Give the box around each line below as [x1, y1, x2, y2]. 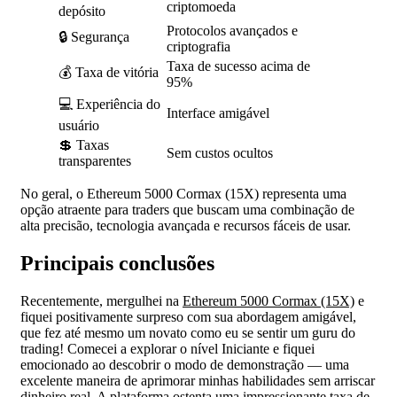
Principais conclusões [20, 252, 214, 276]
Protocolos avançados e [167, 23, 298, 39]
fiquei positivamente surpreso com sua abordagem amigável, [20, 309, 356, 325]
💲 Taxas [58, 137, 109, 153]
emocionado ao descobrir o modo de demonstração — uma [20, 357, 349, 373]
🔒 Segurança [58, 29, 129, 45]
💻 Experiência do [58, 97, 160, 113]
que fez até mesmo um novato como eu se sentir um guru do [20, 325, 355, 341]
